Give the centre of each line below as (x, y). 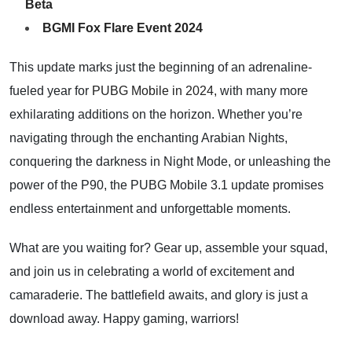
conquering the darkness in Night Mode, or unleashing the (170, 161)
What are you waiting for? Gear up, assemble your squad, (169, 248)
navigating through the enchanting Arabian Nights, (148, 138)
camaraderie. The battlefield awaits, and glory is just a (159, 295)
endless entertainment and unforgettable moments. (150, 209)
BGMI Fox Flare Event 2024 (123, 28)
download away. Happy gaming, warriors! (124, 319)
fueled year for (51, 91)
